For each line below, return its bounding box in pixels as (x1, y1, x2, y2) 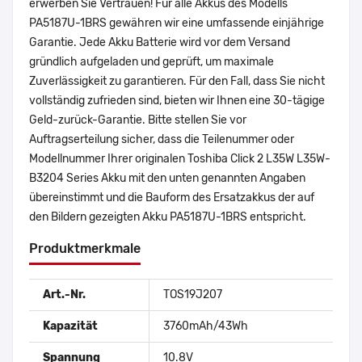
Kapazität (43, 319, 98, 334)
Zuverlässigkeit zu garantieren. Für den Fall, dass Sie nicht (29, 74, 325, 89)
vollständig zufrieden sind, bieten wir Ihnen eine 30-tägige (29, 94, 325, 108)
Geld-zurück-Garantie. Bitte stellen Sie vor (29, 113, 246, 128)
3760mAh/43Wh (163, 319, 248, 334)
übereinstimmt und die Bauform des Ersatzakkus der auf (29, 191, 314, 205)
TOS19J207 (163, 288, 222, 302)
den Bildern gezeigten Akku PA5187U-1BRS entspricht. (29, 210, 306, 225)
